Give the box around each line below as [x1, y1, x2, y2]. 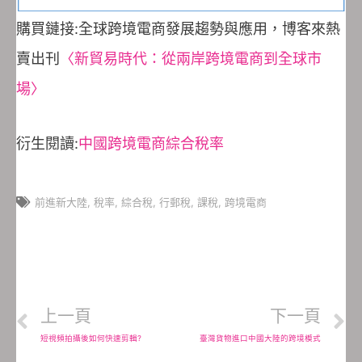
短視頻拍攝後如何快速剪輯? [40, 333, 141, 343]
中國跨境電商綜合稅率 [78, 135, 224, 153]
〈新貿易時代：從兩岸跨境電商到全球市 [60, 49, 322, 67]
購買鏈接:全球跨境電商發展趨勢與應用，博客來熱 [16, 19, 340, 37]
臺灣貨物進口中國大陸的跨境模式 [200, 333, 321, 343]
